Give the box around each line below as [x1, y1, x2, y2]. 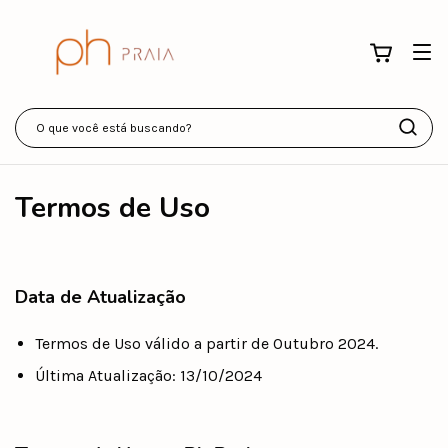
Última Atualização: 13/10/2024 [35, 365, 262, 385]
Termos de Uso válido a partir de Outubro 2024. [35, 333, 378, 353]
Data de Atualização [15, 285, 186, 309]
